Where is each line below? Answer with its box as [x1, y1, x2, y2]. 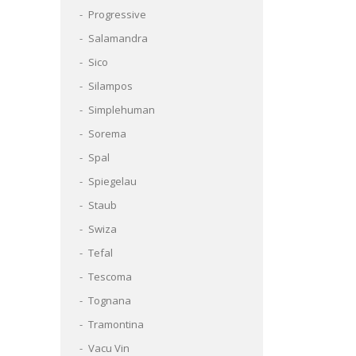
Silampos [88, 79, 133, 93]
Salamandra [88, 31, 148, 45]
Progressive [88, 7, 146, 21]
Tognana [88, 293, 131, 308]
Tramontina [88, 317, 144, 331]
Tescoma [88, 269, 132, 284]
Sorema [88, 126, 126, 141]
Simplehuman [88, 103, 155, 117]
